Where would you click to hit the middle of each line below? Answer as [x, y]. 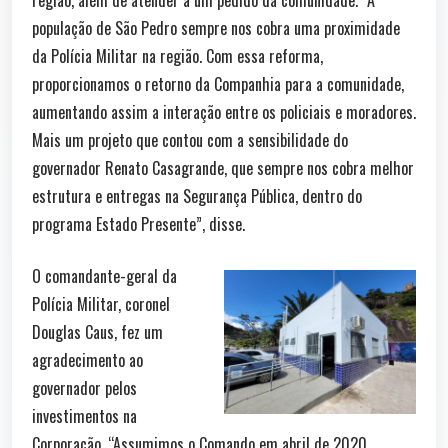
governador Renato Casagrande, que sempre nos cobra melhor [223, 167]
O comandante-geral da [104, 275]
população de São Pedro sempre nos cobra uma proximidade [216, 27]
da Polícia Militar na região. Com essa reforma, [177, 55]
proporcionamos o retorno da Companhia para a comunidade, [218, 83]
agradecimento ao [87, 359]
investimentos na [84, 415]
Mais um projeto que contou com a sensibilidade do [190, 139]
